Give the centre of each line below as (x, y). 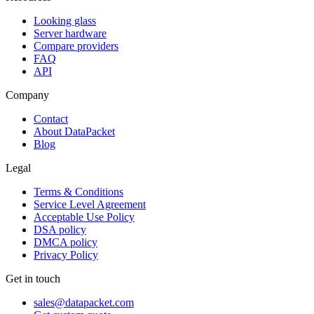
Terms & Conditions (78, 192)
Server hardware (70, 34)
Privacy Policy (66, 255)
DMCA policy (66, 243)
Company (27, 95)
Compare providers (76, 46)
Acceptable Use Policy (84, 217)
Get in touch (33, 279)
